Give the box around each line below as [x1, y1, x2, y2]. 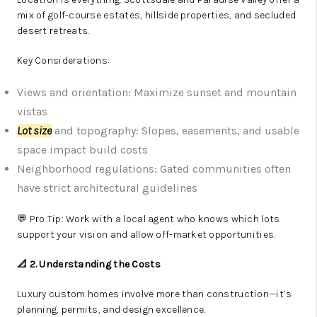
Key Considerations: [17, 54, 110, 67]
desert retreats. [17, 25, 90, 38]
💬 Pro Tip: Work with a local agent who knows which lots [17, 213, 280, 226]
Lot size [17, 124, 52, 138]
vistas [17, 105, 47, 119]
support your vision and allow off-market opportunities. [17, 229, 276, 241]
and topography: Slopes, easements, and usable [52, 124, 299, 138]
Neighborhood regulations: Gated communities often [17, 162, 291, 176]
